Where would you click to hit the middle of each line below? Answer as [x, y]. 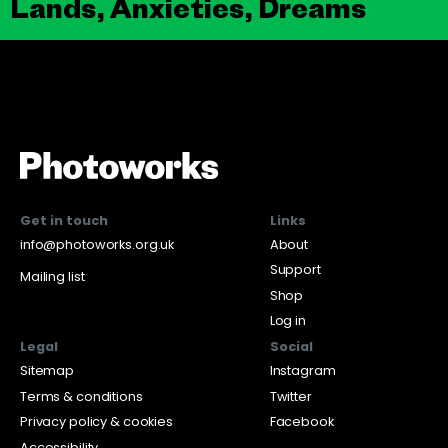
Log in [287, 321]
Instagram [302, 370]
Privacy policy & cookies [96, 422]
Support [295, 270]
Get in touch [64, 220]
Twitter [290, 396]
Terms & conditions [81, 396]
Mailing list [52, 276]
